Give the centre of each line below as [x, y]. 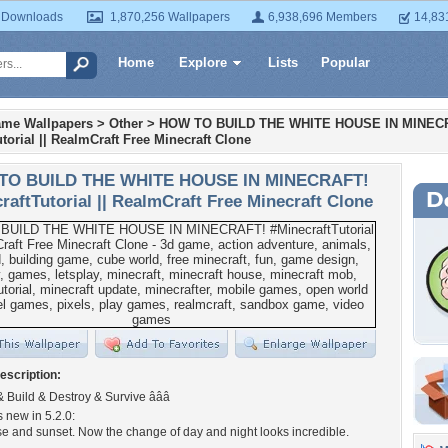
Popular [345, 62]
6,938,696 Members [322, 17]
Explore [203, 62]
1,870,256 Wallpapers [170, 17]
